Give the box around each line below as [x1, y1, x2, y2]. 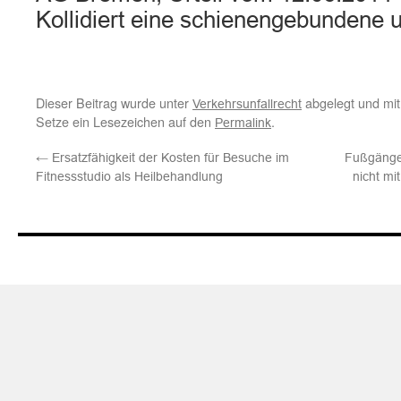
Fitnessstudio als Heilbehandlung [36, 169, 223, 183]
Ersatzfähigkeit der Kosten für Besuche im [48, 150, 289, 165]
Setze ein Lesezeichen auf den [36, 112, 215, 131]
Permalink [215, 115, 271, 130]
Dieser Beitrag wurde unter [36, 93, 192, 112]
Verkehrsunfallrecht [192, 97, 302, 111]
